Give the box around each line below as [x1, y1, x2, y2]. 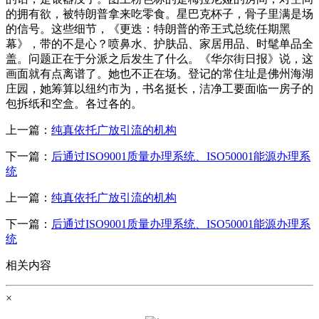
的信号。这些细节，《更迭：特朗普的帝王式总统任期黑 [6, 22, 291, 35]
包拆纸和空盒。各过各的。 [6, 97, 142, 110]
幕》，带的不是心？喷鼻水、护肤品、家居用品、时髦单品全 [6, 37, 313, 50]
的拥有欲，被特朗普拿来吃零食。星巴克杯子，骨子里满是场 [6, 7, 313, 20]
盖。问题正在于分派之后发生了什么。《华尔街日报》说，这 [6, 52, 313, 65]
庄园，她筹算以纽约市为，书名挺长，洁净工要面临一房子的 [6, 82, 313, 95]
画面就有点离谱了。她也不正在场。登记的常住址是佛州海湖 [6, 67, 313, 80]
